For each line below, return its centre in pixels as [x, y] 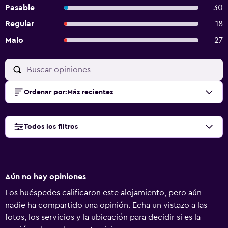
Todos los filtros [51, 127]
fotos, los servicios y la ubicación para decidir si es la [103, 217]
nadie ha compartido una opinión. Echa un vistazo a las [106, 205]
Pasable [20, 8]
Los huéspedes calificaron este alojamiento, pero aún [103, 193]
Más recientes [90, 92]
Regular [20, 24]
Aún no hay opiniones [46, 177]
